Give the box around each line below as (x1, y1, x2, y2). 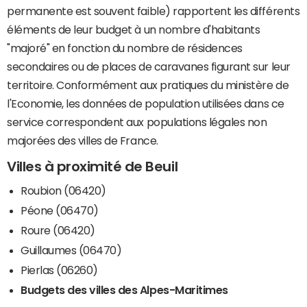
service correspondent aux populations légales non (7, 116, 267, 128)
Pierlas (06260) (21, 265, 98, 276)
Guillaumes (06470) (21, 245, 122, 256)
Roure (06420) (21, 225, 95, 236)
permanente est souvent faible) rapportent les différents (7, 5, 300, 17)
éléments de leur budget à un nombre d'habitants (7, 24, 260, 36)
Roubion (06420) (21, 185, 106, 197)
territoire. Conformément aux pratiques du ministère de (7, 79, 289, 91)
